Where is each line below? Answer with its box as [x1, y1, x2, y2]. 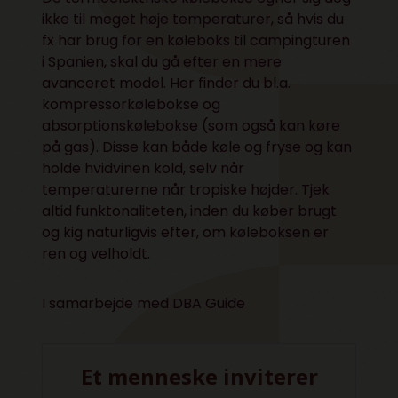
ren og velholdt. [42, 243, 151, 264]
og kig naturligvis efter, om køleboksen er [42, 221, 330, 243]
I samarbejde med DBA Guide [42, 292, 246, 314]
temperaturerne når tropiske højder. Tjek [42, 179, 330, 200]
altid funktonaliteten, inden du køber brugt [42, 200, 338, 221]
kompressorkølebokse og [42, 93, 221, 115]
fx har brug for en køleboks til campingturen [42, 29, 351, 51]
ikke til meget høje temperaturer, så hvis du [42, 8, 345, 29]
